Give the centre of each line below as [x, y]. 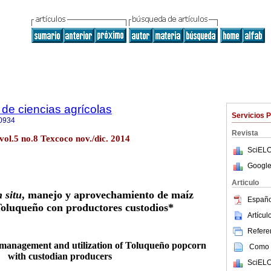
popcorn [189, 245]
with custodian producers [60, 256]
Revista [245, 133]
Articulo [245, 183]
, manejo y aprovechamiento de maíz [107, 195]
